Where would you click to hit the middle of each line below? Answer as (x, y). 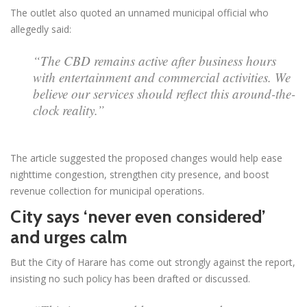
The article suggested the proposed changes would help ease (146, 158)
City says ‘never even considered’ (138, 216)
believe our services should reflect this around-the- (164, 93)
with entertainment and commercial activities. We (162, 77)
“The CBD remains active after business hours (155, 60)
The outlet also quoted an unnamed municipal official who (139, 12)
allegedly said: (41, 29)
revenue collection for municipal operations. (107, 191)
